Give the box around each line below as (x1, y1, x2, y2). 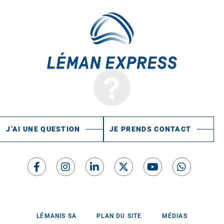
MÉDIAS (161, 212, 187, 220)
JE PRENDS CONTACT (109, 125, 191, 133)
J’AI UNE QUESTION (6, 125, 80, 133)
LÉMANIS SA (36, 212, 77, 220)
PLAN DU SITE (96, 212, 142, 220)
